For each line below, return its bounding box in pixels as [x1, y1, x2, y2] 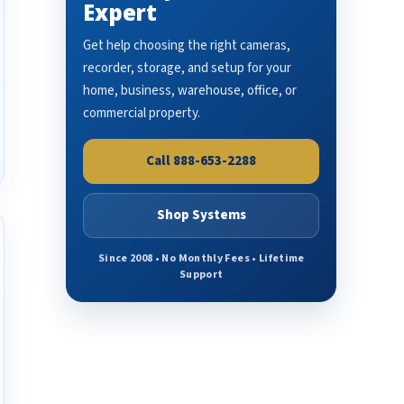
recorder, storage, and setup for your [83, 59, 292, 78]
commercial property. [83, 104, 201, 123]
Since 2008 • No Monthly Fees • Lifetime [97, 251, 305, 266]
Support [179, 267, 224, 282]
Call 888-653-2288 [146, 151, 257, 170]
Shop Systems [156, 206, 246, 225]
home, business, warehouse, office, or [83, 81, 298, 100]
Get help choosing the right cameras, [83, 36, 291, 55]
